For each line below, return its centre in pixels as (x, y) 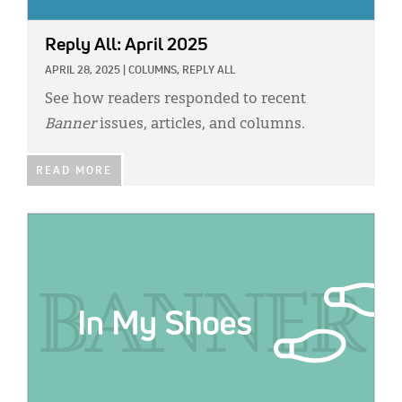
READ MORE (74, 172)
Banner (72, 125)
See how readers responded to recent (175, 100)
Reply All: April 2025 (127, 45)
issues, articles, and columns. (202, 125)
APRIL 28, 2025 (83, 71)
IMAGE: (48, 223)
